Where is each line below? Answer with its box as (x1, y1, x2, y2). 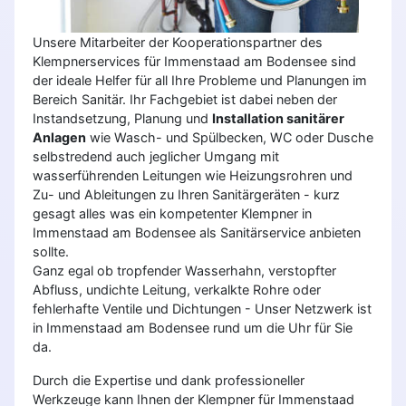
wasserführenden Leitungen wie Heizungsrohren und (33, 167, 353, 183)
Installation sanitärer (212, 110, 344, 126)
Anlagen (33, 129, 86, 145)
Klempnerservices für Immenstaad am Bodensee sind (33, 53, 356, 69)
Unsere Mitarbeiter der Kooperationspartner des (33, 34, 323, 50)
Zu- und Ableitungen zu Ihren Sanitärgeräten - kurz (33, 186, 340, 202)
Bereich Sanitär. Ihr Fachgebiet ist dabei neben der (33, 91, 337, 107)
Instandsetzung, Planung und (33, 110, 212, 126)
